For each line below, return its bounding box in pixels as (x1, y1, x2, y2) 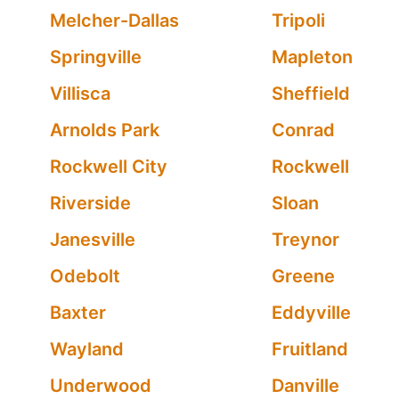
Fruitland (271, 338, 348, 360)
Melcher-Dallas (50, 10, 179, 31)
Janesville (50, 229, 135, 250)
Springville (50, 46, 142, 68)
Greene (271, 265, 335, 287)
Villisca (50, 83, 110, 104)
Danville (271, 375, 339, 396)
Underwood (50, 375, 151, 396)
